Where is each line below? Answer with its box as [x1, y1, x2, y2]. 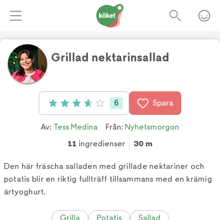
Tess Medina [54, 122, 98, 132]
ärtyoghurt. [4, 187, 46, 196]
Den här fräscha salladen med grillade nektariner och [4, 162, 205, 171]
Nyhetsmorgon [125, 122, 179, 132]
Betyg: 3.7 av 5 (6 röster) [47, 100, 137, 109]
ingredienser [77, 139, 125, 148]
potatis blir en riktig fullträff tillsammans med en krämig [4, 174, 212, 184]
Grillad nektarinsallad [51, 51, 169, 64]
